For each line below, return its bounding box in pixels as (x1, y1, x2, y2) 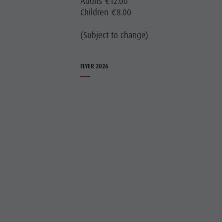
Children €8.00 (80, 6, 132, 18)
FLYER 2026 (80, 62, 109, 70)
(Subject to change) (80, 29, 149, 41)
